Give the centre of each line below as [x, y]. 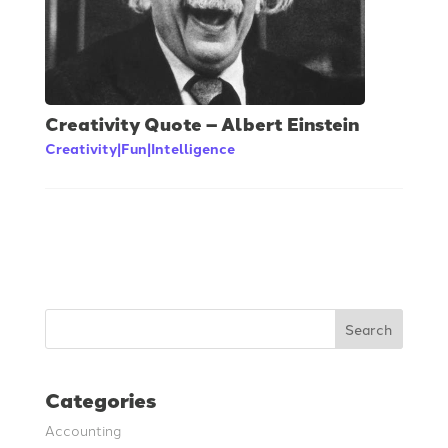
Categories [100, 399]
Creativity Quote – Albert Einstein [201, 123]
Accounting [82, 429]
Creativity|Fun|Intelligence [139, 147]
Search [369, 329]
